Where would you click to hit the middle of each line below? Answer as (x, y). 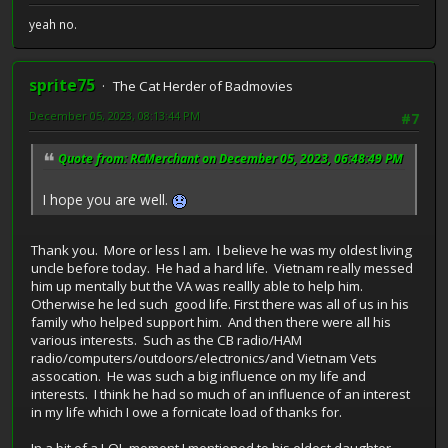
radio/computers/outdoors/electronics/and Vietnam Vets (204, 358)
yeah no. (53, 25)
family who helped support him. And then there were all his (211, 322)
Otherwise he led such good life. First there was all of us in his (220, 304)
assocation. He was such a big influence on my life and (198, 376)
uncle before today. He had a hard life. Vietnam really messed (222, 268)
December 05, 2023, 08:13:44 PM (114, 116)
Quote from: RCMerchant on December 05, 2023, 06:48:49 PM (230, 159)
